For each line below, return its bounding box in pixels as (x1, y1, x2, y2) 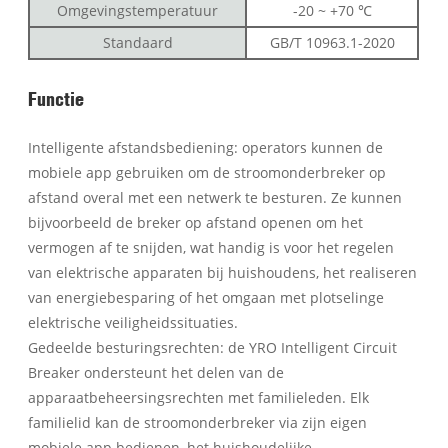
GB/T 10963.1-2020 (269, 32, 395, 52)
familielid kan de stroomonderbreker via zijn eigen (28, 412, 368, 432)
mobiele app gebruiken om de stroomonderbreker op (28, 162, 387, 182)
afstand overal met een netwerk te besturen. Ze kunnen (28, 187, 403, 207)
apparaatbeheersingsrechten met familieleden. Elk (28, 387, 370, 407)
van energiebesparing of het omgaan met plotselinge (28, 287, 385, 307)
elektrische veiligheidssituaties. (28, 312, 239, 332)
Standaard (102, 32, 173, 52)
